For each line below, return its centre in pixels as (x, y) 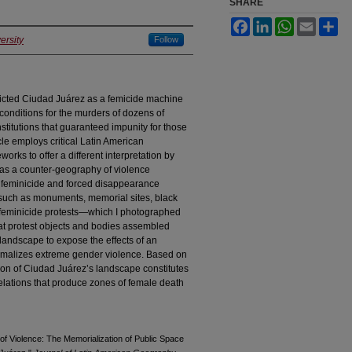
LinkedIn (290, 23)
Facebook (271, 23)
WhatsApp (316, 23)
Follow (166, 39)
